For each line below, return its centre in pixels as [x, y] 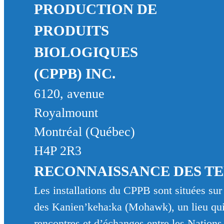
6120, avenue [69, 94]
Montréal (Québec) [84, 132]
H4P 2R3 [57, 151]
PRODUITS [71, 30]
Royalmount [66, 113]
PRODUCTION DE [95, 9]
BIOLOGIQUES [86, 52]
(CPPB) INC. [74, 73]
